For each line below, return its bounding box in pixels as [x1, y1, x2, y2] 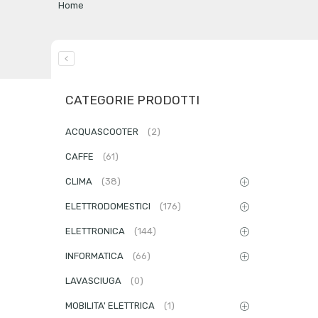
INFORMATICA [65, 251, 126, 262]
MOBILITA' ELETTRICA [65, 300, 157, 312]
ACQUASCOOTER [65, 126, 141, 138]
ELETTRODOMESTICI [65, 201, 153, 212]
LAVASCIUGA [65, 275, 124, 287]
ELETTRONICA [65, 226, 127, 237]
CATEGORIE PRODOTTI [65, 93, 199, 108]
